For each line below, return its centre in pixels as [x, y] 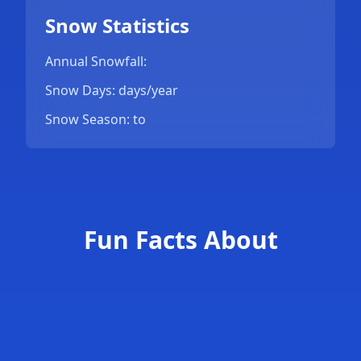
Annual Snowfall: [96, 61]
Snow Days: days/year [112, 90]
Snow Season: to [95, 119]
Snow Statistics [117, 25]
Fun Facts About [180, 240]
